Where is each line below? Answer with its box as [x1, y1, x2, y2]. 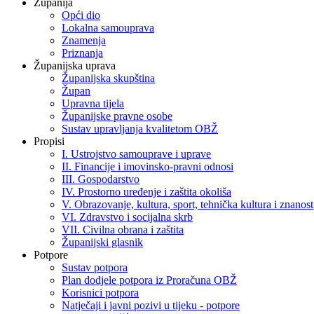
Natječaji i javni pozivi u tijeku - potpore [62, 299, 240, 311]
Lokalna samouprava [62, 21, 154, 34]
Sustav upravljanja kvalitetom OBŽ [62, 122, 218, 135]
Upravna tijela [62, 97, 124, 109]
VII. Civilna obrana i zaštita [62, 223, 184, 235]
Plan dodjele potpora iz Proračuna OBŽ [62, 273, 237, 286]
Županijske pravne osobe [62, 109, 172, 122]
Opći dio [62, 8, 100, 21]
